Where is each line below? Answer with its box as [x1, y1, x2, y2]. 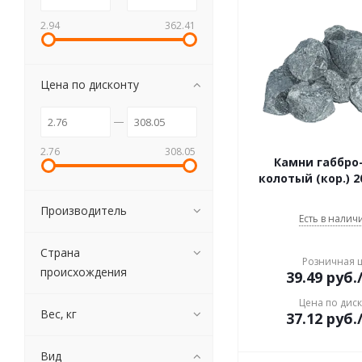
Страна [40, 245, 80, 260]
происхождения [40, 264, 127, 280]
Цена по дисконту [40, 77, 139, 92]
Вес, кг [40, 306, 77, 322]
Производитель [40, 203, 127, 218]
